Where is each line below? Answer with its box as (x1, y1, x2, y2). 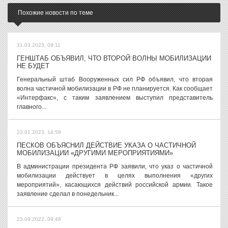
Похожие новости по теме (18, 9, 93, 16)
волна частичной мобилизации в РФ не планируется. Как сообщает (17, 85, 213, 92)
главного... (17, 103, 46, 110)
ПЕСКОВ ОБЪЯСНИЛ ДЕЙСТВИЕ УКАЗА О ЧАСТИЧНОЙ (17, 141, 196, 149)
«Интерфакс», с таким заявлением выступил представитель (17, 94, 213, 101)
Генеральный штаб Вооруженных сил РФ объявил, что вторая (17, 76, 213, 83)
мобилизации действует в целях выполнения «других (17, 172, 213, 179)
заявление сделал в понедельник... (17, 190, 119, 197)
